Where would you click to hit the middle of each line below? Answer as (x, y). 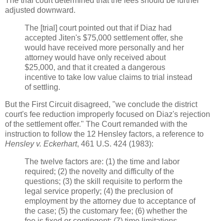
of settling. (42, 87)
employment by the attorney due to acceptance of (110, 201)
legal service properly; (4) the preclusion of (99, 191)
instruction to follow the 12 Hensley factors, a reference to (104, 134)
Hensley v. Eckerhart (41, 144)
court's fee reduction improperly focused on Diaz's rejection (108, 114)
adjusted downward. (40, 10)
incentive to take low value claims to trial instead (109, 77)
